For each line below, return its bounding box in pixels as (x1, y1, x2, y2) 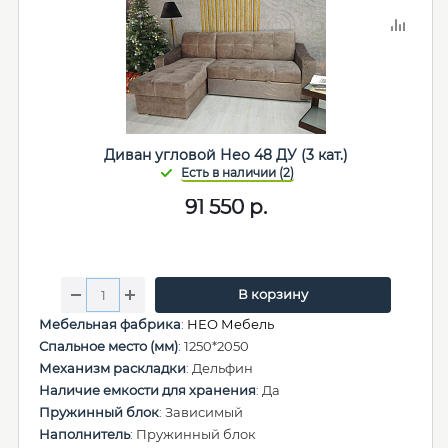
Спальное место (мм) (39, 338, 178, 354)
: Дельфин (186, 360, 253, 376)
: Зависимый (159, 404, 243, 420)
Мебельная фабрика (39, 316, 181, 332)
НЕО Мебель (187, 316, 274, 332)
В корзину (237, 286, 308, 302)
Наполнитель (39, 426, 130, 442)
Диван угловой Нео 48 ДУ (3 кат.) (104, 146, 348, 164)
